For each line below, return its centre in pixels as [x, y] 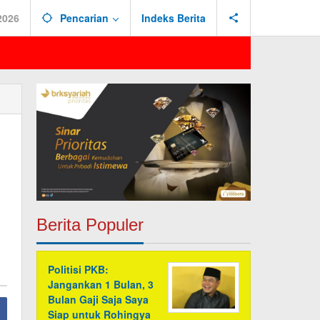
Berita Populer [90, 225]
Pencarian [84, 18]
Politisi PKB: [79, 270]
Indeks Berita [174, 18]
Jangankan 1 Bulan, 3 [101, 285]
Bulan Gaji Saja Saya [99, 300]
